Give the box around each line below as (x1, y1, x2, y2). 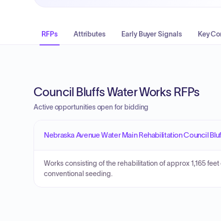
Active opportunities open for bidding (34, 103, 149, 111)
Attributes (73, 30, 106, 38)
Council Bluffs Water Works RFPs (34, 85, 200, 99)
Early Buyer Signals (121, 30, 182, 38)
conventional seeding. (44, 170, 112, 178)
